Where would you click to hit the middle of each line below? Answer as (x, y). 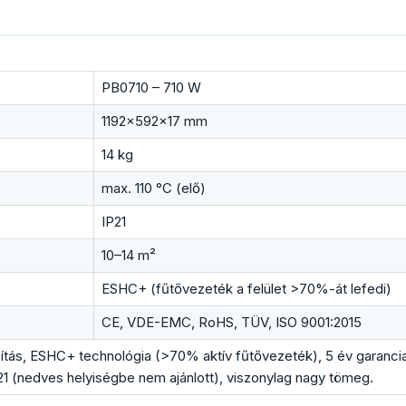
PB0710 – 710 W (151, 87)
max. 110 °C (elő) (154, 188)
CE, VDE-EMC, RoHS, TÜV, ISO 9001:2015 (232, 322)
